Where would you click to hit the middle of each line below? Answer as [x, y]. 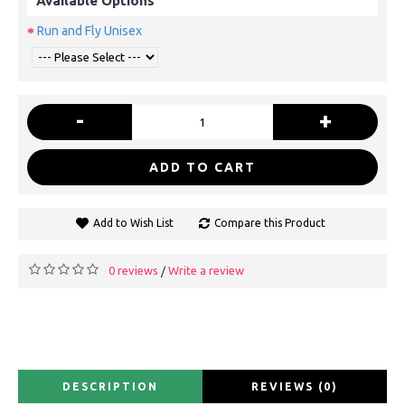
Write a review [206, 270]
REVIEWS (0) [295, 386]
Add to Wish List [133, 222]
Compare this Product [269, 222]
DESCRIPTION [110, 386]
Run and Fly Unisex [89, 31]
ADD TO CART [202, 167]
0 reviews [133, 270]
